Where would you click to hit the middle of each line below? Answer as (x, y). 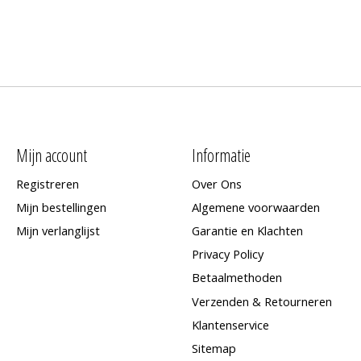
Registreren (47, 183)
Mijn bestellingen (61, 207)
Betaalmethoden (237, 278)
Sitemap (214, 348)
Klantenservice (230, 324)
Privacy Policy (227, 254)
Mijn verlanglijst (58, 231)
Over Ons (216, 183)
